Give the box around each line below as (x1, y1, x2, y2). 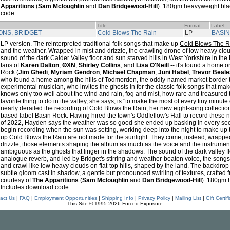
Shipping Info (101, 195, 133, 201)
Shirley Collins (79, 62, 121, 69)
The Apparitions (32, 177, 79, 184)
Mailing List (175, 195, 201, 201)
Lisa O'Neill (136, 62, 169, 69)
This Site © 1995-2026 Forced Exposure (67, 201, 163, 206)
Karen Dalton (21, 62, 59, 69)
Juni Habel (158, 69, 189, 76)
